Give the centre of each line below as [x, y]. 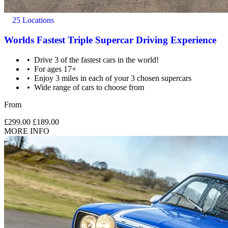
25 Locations [32, 20]
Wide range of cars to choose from [89, 87]
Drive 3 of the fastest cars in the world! [97, 60]
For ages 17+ [55, 69]
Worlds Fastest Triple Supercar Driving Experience [110, 40]
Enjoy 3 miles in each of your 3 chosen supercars [113, 78]
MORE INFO [27, 131]
